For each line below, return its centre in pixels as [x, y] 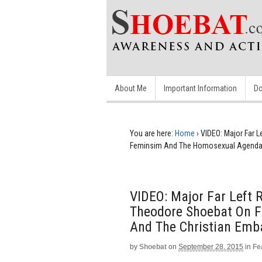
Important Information [200, 88]
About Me [131, 88]
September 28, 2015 [211, 247]
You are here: [151, 133]
